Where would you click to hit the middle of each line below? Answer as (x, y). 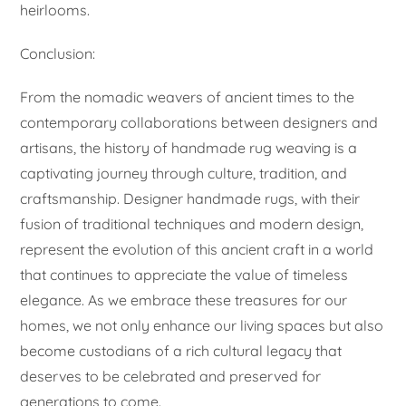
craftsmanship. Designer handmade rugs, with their (190, 198)
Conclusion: (58, 53)
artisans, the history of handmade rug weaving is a (189, 147)
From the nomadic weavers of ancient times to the (188, 97)
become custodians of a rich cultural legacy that (181, 350)
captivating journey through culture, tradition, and (184, 173)
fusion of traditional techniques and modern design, (192, 223)
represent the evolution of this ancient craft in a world (197, 249)
